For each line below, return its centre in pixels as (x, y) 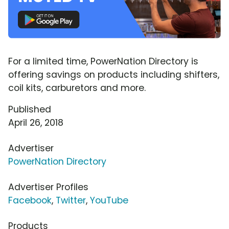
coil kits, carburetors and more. (77, 88)
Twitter (71, 200)
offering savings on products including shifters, (114, 74)
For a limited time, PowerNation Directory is (103, 61)
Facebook (30, 200)
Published (30, 109)
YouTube (109, 200)
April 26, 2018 (36, 122)
